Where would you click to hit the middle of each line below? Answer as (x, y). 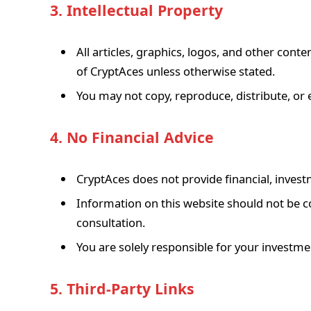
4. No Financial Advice (132, 137)
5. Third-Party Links (122, 289)
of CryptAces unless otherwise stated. (176, 71)
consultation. (111, 223)
